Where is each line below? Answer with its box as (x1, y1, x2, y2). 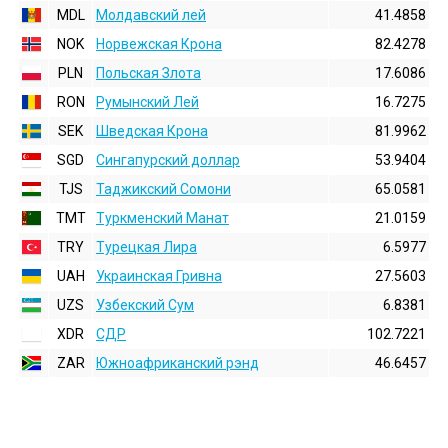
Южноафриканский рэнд (96, 355, 259, 371)
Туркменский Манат (96, 210, 229, 226)
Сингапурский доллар (96, 152, 240, 168)
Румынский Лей (96, 94, 199, 110)
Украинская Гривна (96, 268, 222, 284)
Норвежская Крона (96, 36, 222, 52)
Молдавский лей (96, 7, 206, 23)
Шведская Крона (96, 123, 208, 139)
